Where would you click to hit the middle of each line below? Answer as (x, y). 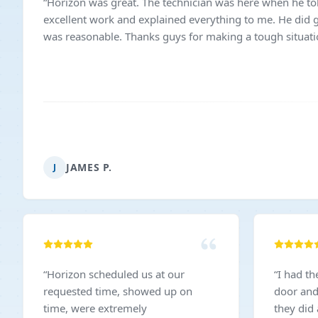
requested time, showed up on (118, 291)
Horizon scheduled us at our (116, 274)
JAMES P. (89, 167)
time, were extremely (95, 308)
